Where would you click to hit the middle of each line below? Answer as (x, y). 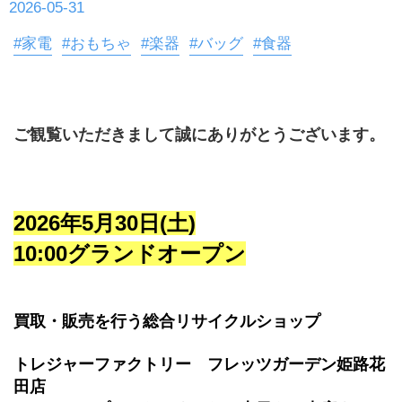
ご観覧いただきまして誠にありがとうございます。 (199, 135)
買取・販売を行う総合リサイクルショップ (167, 322)
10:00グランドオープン (130, 254)
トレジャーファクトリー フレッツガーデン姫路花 (199, 365)
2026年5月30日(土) (105, 223)
